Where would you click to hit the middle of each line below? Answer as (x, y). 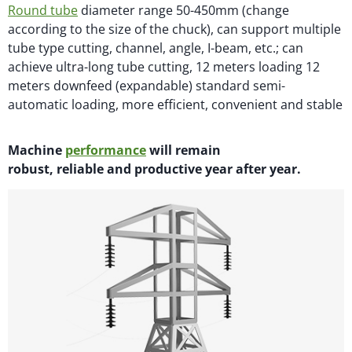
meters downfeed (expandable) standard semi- (147, 85)
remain (196, 150)
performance (106, 150)
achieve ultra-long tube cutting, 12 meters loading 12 (164, 66)
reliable (80, 169)
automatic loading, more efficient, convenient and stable (175, 104)
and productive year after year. (202, 169)
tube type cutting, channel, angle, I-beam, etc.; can (156, 48)
